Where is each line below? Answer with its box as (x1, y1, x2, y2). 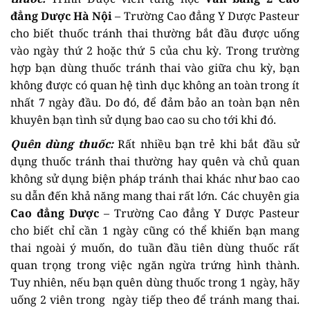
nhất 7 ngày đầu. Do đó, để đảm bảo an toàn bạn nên (10, 94, 300, 110)
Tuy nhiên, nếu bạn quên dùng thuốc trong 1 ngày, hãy (10, 274, 300, 290)
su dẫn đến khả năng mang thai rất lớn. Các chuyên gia (10, 188, 300, 203)
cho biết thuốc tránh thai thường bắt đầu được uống (10, 25, 300, 41)
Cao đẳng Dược (10, 205, 99, 221)
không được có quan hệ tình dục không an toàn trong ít (10, 77, 300, 93)
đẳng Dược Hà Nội (10, 8, 113, 24)
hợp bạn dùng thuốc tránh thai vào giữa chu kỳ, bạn (10, 60, 300, 75)
